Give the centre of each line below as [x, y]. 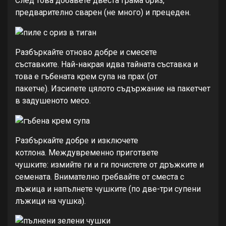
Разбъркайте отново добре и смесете [86, 52]
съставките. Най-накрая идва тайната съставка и [106, 64]
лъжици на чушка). [50, 201]
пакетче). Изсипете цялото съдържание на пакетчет [113, 88]
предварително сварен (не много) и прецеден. [103, 13]
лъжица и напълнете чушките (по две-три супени [108, 189]
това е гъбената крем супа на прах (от [86, 76]
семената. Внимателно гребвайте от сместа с [100, 177]
